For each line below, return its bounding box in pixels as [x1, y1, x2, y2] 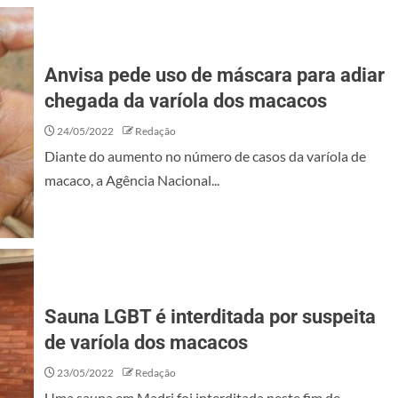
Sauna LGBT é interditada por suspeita [44, 306, 376, 328]
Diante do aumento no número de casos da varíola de [44, 147, 366, 164]
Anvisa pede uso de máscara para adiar [44, 64, 385, 86]
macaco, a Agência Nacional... [44, 171, 219, 188]
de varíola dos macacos [44, 331, 248, 354]
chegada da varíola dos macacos [44, 90, 327, 112]
